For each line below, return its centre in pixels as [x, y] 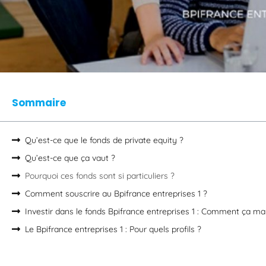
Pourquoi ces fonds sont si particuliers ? [100, 175]
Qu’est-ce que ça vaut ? [70, 158]
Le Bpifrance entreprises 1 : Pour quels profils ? [113, 229]
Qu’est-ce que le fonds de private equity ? [104, 140]
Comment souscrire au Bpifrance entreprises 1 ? [116, 193]
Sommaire [39, 102]
